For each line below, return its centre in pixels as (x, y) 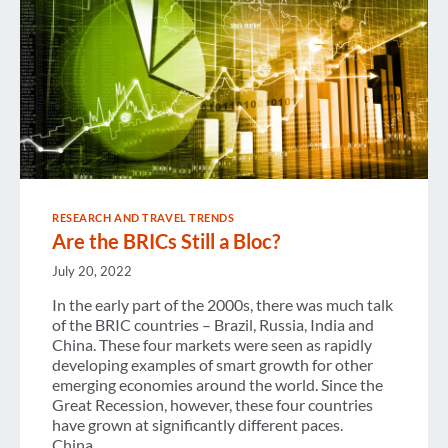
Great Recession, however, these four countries (212, 405)
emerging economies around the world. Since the (217, 385)
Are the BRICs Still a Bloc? (166, 240)
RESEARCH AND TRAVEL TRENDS (143, 217)
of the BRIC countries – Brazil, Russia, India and (213, 325)
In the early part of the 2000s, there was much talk (222, 305)
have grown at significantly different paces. (197, 425)
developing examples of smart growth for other (212, 365)
